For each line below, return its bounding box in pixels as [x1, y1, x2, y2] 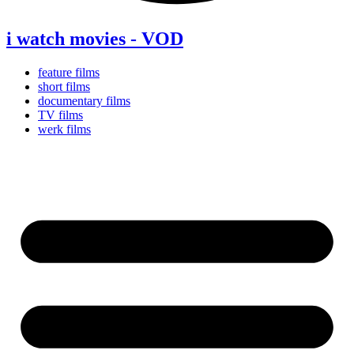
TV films [38, 107, 83, 122]
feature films [38, 65, 100, 79]
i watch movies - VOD [6, 28, 183, 49]
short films [38, 79, 90, 93]
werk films [38, 122, 91, 136]
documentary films [38, 93, 130, 107]
